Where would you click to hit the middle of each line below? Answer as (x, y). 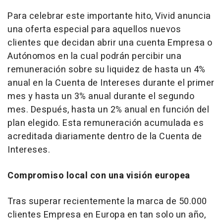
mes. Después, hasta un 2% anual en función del (108, 110)
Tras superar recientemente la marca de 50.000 (107, 202)
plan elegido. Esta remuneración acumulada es (106, 123)
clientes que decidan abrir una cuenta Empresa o (110, 43)
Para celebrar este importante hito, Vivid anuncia (109, 16)
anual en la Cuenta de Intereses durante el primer (111, 83)
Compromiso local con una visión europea (99, 176)
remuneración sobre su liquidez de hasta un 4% (107, 70)
